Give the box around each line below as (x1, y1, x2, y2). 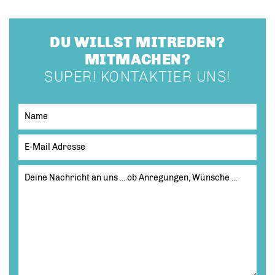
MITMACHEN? (84, 50, 191, 68)
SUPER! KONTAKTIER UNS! (44, 68, 231, 85)
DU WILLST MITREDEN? (50, 33, 225, 51)
